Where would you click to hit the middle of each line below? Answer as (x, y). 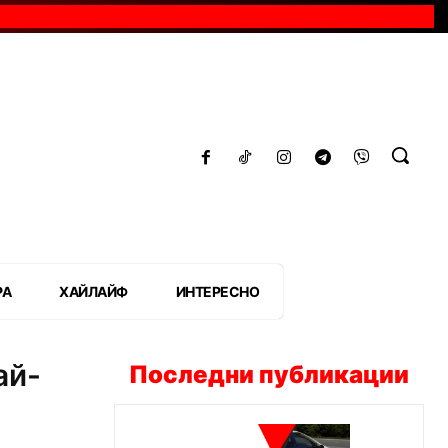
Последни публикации (269, 374)
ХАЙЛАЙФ (93, 291)
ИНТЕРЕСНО (217, 291)
